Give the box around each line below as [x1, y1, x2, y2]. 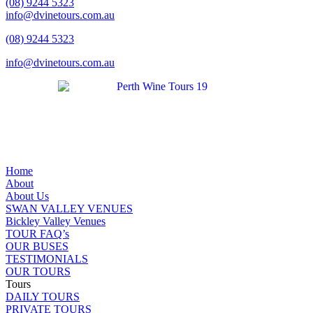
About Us [6, 190, 49, 202]
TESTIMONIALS [6, 253, 88, 265]
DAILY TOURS [6, 291, 80, 303]
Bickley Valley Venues [6, 215, 105, 227]
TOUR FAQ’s [6, 228, 69, 240]
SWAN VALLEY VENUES [6, 203, 133, 214]
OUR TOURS [6, 265, 71, 277]
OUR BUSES [6, 240, 68, 252]
